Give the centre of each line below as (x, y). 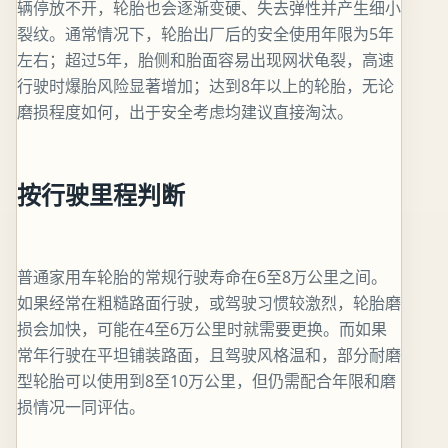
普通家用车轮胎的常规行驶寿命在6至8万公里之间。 (202, 276)
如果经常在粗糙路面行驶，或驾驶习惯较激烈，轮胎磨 (209, 302)
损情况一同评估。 (81, 406)
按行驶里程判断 (101, 194)
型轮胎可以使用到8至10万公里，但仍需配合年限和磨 (206, 380)
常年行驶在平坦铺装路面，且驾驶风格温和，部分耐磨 (209, 354)
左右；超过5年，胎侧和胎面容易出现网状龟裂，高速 (205, 59)
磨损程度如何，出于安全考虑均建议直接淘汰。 (185, 111)
